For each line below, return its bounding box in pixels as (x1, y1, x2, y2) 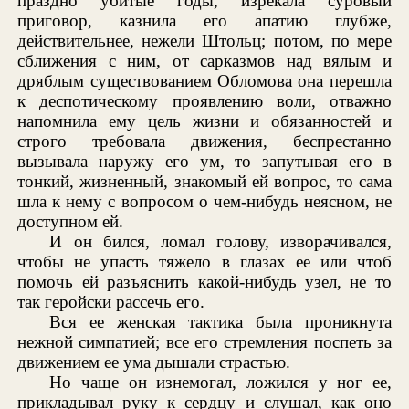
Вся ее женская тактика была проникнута (49, 311, 392, 331)
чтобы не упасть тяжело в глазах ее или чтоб (17, 251, 392, 271)
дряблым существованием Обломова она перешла (17, 70, 392, 90)
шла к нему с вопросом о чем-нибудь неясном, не (17, 191, 392, 211)
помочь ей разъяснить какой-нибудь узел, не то (17, 271, 392, 291)
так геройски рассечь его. (17, 291, 205, 311)
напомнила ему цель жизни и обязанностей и (17, 110, 392, 131)
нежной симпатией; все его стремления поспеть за (17, 331, 392, 351)
